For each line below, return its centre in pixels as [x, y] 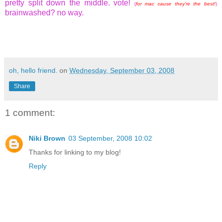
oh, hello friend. [33, 71]
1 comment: [30, 113]
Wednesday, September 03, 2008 [122, 71]
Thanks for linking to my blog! [75, 152]
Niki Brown [47, 139]
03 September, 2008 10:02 [110, 139]
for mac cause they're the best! [176, 4]
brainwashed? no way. [44, 13]
